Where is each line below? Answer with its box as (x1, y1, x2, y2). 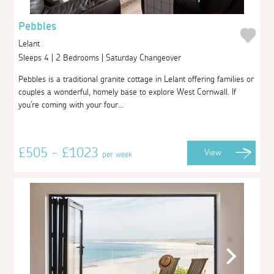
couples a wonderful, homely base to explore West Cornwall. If (18, 87, 237, 97)
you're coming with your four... (18, 100, 124, 109)
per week (102, 150, 133, 159)
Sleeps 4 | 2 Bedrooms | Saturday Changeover (18, 53, 184, 62)
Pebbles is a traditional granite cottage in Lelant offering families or (18, 75, 254, 84)
